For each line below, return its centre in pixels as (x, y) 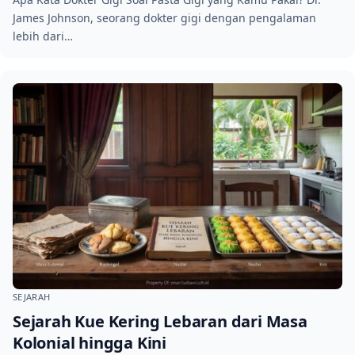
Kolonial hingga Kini (90, 342)
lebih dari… (43, 36)
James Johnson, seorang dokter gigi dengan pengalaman (164, 17)
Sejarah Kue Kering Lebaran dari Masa (160, 321)
